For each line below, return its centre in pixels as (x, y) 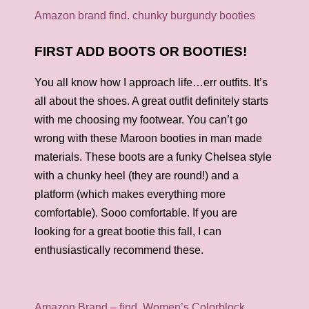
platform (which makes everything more (130, 194)
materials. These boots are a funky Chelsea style (153, 157)
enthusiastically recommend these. (119, 250)
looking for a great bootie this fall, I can (128, 231)
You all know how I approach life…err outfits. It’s (151, 82)
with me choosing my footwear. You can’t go (141, 120)
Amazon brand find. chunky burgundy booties (145, 16)
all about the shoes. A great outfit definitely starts (151, 101)
